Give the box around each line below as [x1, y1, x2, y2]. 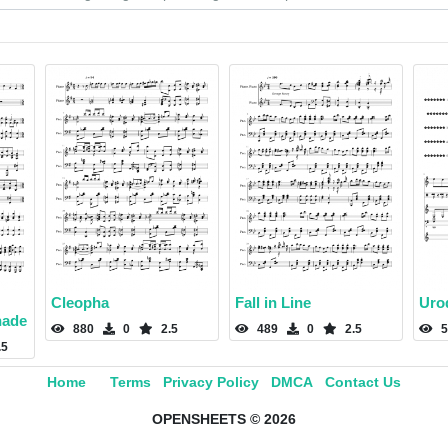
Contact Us [325, 374, 401, 391]
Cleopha [51, 294, 109, 312]
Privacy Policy [163, 374, 259, 391]
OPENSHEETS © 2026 [152, 411, 296, 428]
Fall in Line [235, 294, 311, 312]
